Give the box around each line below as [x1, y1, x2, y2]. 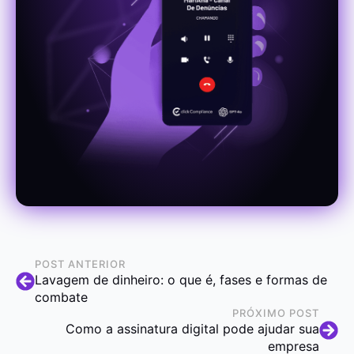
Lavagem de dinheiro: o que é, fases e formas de [35, 272, 327, 288]
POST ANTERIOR [35, 258, 126, 271]
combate [35, 289, 88, 306]
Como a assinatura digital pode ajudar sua [66, 321, 319, 337]
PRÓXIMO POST [232, 307, 319, 320]
